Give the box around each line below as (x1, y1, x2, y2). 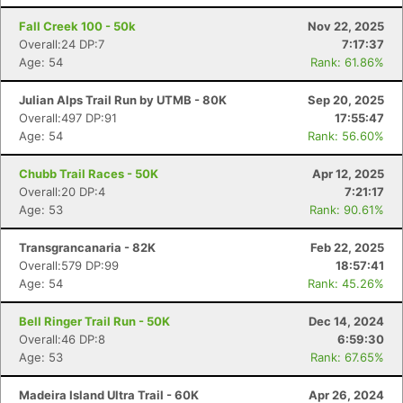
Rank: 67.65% (310, 350, 384, 364)
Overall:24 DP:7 (19, 37, 104, 51)
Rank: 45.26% (308, 276, 384, 291)
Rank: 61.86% (310, 55, 384, 69)
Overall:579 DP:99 (19, 258, 119, 273)
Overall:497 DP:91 (19, 111, 117, 125)
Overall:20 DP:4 (19, 184, 105, 199)
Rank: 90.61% (309, 202, 384, 217)
